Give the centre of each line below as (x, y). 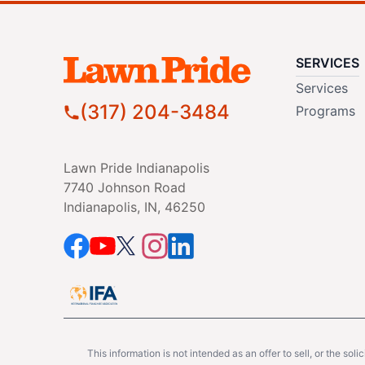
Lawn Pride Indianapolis (136, 167)
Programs (325, 110)
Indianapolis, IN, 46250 (134, 207)
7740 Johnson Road (124, 187)
